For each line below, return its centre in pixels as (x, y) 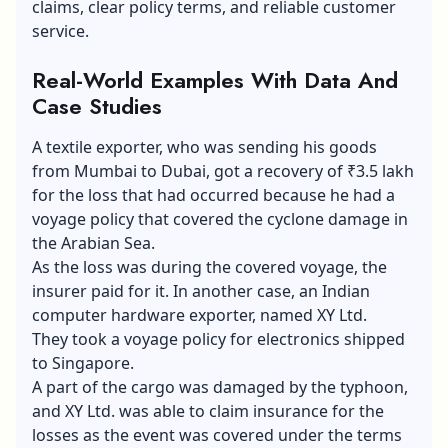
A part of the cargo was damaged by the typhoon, (220, 386)
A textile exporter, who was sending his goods (204, 146)
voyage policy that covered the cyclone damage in (220, 218)
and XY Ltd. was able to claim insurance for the (208, 410)
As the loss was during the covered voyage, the (209, 266)
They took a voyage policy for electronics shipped (218, 338)
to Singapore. (83, 362)
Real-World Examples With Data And (215, 79)
